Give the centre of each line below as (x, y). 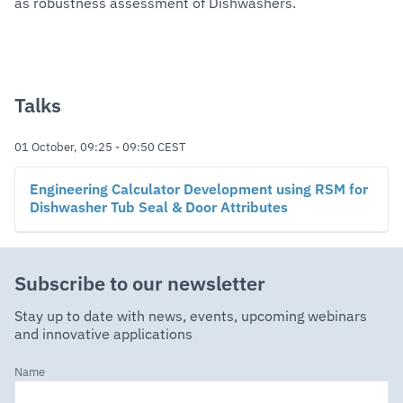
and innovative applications (103, 335)
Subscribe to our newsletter (140, 285)
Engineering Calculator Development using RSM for (199, 190)
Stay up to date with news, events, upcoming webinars (191, 317)
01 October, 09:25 (63, 148)
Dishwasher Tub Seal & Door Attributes (159, 208)
